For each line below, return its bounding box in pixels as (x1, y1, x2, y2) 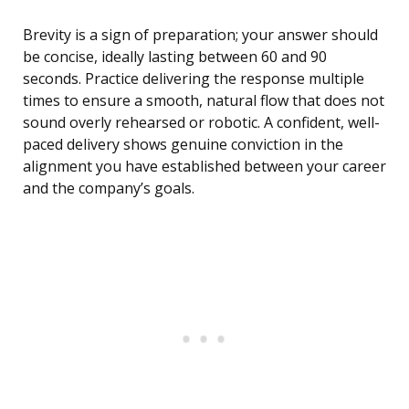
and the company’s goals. (23, 178, 194, 199)
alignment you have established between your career (23, 156, 386, 177)
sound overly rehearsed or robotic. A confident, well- (23, 112, 380, 133)
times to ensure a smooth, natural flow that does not (23, 90, 384, 111)
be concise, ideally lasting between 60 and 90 (23, 47, 327, 68)
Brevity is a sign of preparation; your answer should (23, 25, 378, 46)
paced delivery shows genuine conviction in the (23, 134, 343, 155)
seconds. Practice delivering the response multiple (23, 68, 364, 89)
